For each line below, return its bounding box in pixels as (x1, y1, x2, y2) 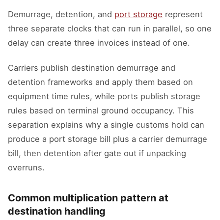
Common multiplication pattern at (8, 192, 168, 204)
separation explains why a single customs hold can (8, 120, 204, 130)
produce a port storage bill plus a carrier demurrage (8, 134, 207, 144)
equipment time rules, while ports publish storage (8, 91, 200, 101)
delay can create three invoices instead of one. (8, 38, 190, 48)
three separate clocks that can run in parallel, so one (8, 24, 212, 33)
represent (163, 9, 203, 19)
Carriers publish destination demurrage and (8, 63, 175, 73)
